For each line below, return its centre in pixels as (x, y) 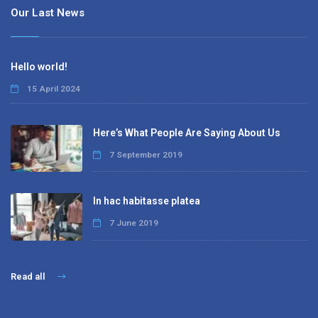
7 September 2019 (144, 154)
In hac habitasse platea (146, 201)
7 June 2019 (132, 223)
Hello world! (39, 66)
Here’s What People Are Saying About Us (186, 132)
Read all (29, 277)
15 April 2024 (53, 88)
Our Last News (48, 12)
